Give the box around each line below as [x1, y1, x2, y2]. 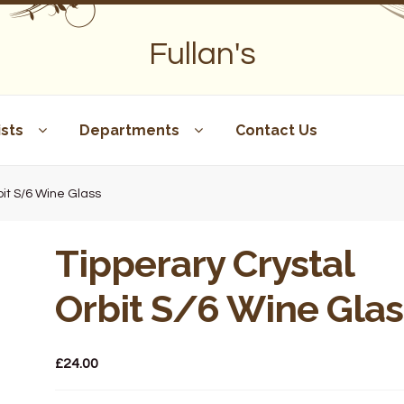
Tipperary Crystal [54, 241, 353, 286]
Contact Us [234, 121, 317, 139]
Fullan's [148, 38, 256, 70]
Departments [78, 121, 179, 139]
